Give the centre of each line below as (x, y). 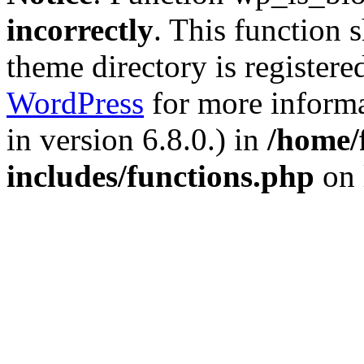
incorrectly (80, 30)
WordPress (75, 103)
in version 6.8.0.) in (137, 139)
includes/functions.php (160, 176)
